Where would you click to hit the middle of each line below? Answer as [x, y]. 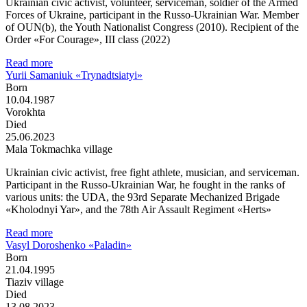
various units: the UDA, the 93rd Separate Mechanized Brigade [143, 197]
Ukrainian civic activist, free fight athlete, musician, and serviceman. [152, 172]
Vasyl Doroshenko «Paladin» [69, 245]
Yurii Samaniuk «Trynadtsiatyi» [74, 75]
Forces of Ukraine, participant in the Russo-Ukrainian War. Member [152, 14]
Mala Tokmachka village [59, 149]
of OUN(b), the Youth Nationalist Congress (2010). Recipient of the [152, 27]
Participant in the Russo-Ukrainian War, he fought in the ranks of [145, 184]
